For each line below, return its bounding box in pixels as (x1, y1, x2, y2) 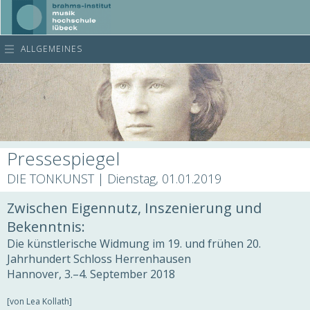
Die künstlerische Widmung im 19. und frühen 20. (7, 236, 261, 251)
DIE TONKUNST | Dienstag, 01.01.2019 (7, 170, 221, 187)
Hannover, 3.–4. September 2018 (7, 266, 175, 282)
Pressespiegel (7, 146, 120, 171)
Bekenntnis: (7, 217, 85, 236)
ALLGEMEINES (21, 43, 82, 55)
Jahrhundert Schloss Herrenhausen (7, 251, 191, 266)
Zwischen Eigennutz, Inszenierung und (7, 199, 262, 217)
